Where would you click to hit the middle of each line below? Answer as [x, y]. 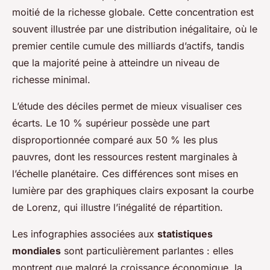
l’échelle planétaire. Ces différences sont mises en [125, 174]
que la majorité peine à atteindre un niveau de [116, 63]
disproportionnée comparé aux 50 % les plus [115, 140]
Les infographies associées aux [85, 234]
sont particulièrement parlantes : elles [147, 251]
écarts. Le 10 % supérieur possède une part [111, 123]
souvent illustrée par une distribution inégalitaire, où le [135, 29]
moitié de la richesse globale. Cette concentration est [133, 12]
